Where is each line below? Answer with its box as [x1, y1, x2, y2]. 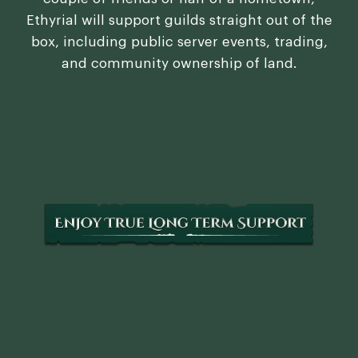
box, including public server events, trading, [30, 35, 328, 50]
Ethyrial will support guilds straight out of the [26, 14, 332, 28]
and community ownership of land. [61, 57, 297, 71]
